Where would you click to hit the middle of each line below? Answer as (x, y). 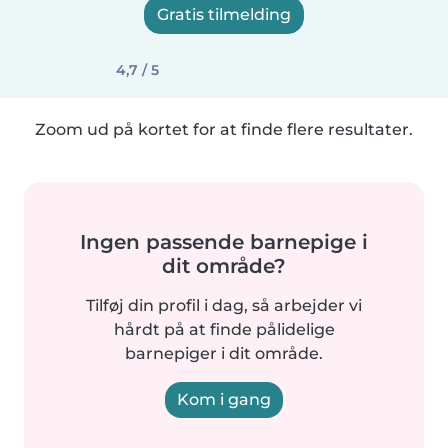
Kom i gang (224, 399)
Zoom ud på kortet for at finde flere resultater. (224, 129)
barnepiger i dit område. (224, 353)
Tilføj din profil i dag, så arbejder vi (224, 305)
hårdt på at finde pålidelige (224, 329)
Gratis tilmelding (224, 14)
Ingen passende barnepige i (224, 242)
